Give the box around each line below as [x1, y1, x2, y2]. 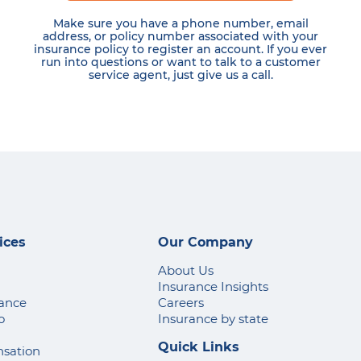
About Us [157, 263, 214, 278]
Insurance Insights [157, 279, 268, 294]
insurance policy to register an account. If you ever [34, 42, 327, 56]
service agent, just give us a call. [88, 68, 273, 82]
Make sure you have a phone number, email [52, 16, 309, 31]
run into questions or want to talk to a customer [40, 55, 321, 69]
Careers [157, 295, 204, 310]
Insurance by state [157, 311, 268, 326]
